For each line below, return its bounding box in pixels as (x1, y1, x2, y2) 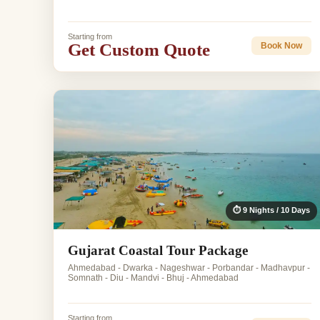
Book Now (260, 40, 302, 51)
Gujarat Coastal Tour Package (68, 243, 248, 259)
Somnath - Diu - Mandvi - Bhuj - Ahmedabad (68, 273, 239, 284)
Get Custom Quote (68, 40, 210, 60)
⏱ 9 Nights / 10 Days (232, 206, 310, 215)
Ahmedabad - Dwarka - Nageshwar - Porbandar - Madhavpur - (68, 263, 310, 274)
